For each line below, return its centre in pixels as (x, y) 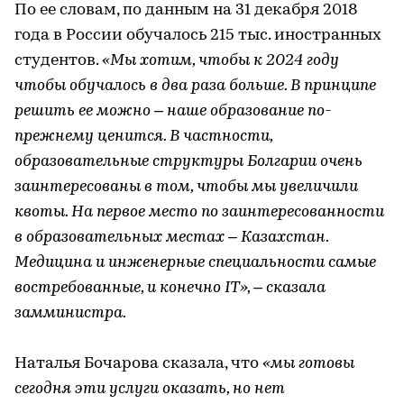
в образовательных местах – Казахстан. (171, 237)
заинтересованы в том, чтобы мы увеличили (186, 187)
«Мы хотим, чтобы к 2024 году (220, 60)
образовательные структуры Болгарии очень (188, 161)
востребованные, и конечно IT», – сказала (170, 288)
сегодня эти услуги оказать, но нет (150, 389)
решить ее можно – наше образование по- (173, 111)
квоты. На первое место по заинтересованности (199, 212)
